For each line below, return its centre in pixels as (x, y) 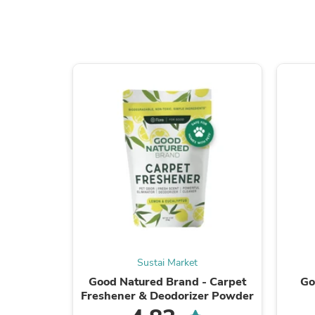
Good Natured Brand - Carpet (167, 282)
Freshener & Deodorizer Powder (167, 296)
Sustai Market (167, 262)
